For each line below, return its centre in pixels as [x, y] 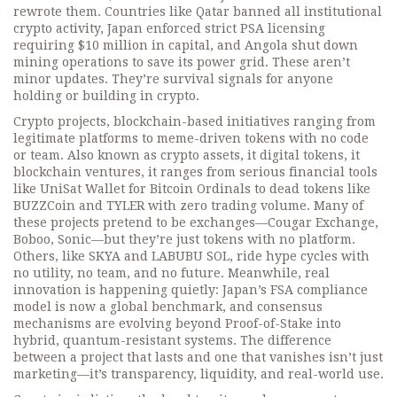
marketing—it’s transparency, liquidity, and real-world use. [198, 374]
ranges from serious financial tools [269, 172]
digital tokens [302, 155]
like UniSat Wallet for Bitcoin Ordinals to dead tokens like [192, 189]
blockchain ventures [77, 172]
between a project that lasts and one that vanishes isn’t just [198, 357]
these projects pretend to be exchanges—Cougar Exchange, [196, 222]
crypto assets [200, 155]
